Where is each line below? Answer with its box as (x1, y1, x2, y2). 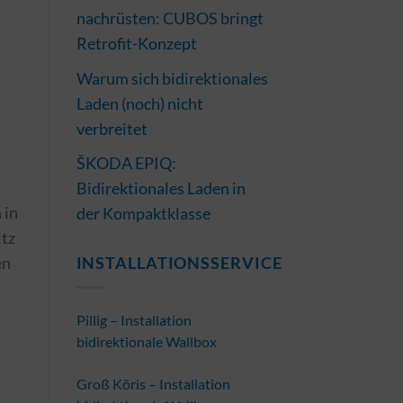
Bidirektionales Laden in (76, 178, 246, 199)
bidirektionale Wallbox (76, 332, 217, 350)
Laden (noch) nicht (76, 93, 203, 113)
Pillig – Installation (76, 310, 192, 328)
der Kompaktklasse (76, 203, 210, 224)
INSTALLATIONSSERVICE (76, 253, 282, 273)
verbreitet (76, 118, 148, 139)
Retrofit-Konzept (76, 32, 197, 53)
